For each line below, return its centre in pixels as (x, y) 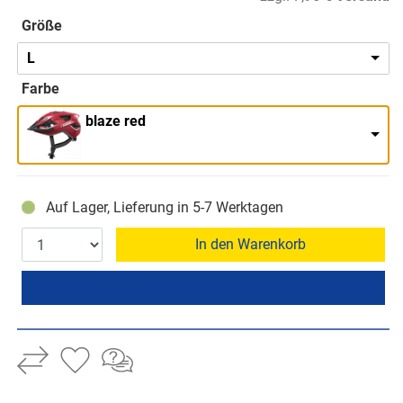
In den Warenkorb (251, 245)
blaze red (116, 121)
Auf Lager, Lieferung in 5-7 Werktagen (164, 208)
